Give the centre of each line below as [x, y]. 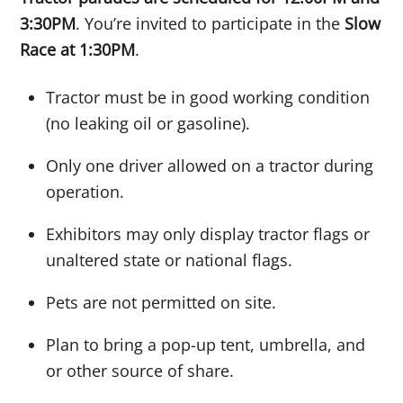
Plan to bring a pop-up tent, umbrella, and [206, 344]
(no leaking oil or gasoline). [148, 123]
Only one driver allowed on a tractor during [210, 165]
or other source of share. [140, 370]
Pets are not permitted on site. [161, 302]
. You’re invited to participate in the [210, 24]
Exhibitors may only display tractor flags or [208, 233]
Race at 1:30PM [78, 50]
